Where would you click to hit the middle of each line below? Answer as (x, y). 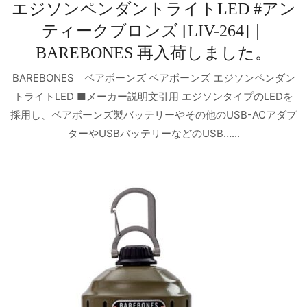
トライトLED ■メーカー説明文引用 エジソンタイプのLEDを (153, 97)
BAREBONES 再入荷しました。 (153, 52)
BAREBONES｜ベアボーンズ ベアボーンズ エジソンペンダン (153, 78)
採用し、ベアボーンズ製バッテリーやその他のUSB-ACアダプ (153, 115)
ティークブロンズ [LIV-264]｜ (153, 30)
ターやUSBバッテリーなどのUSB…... (153, 134)
